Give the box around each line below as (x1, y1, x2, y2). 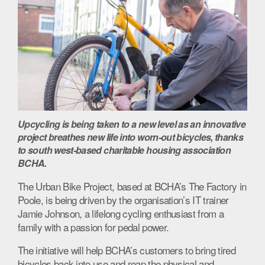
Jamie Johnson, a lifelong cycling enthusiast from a (18, 206, 224, 221)
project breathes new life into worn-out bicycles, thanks (18, 130, 244, 144)
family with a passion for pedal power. (18, 219, 169, 235)
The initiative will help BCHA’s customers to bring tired (18, 243, 235, 258)
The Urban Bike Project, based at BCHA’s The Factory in (18, 179, 247, 194)
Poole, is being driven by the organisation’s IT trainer (18, 192, 229, 208)
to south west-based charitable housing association (18, 143, 231, 157)
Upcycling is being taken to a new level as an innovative (18, 117, 246, 131)
